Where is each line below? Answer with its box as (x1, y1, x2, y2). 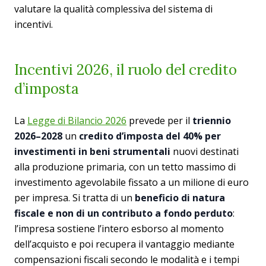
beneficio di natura (135, 191, 225, 204)
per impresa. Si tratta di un (14, 191, 135, 204)
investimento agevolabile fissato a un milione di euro (14, 176, 249, 189)
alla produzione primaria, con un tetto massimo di (14, 160, 236, 173)
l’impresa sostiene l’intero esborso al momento (14, 222, 224, 235)
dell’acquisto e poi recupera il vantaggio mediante (14, 237, 235, 251)
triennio (192, 114, 231, 127)
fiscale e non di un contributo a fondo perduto (14, 207, 233, 220)
